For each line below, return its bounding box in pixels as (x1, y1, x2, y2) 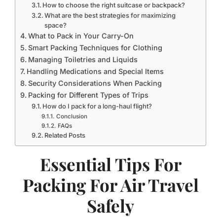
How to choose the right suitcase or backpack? (42, 1, 185, 9)
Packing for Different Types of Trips (28, 91, 148, 99)
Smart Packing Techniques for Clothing (28, 43, 162, 52)
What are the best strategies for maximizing (44, 11, 176, 19)
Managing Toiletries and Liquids (28, 55, 138, 64)
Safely (87, 194, 134, 217)
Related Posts (44, 131, 86, 139)
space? (44, 21, 67, 29)
